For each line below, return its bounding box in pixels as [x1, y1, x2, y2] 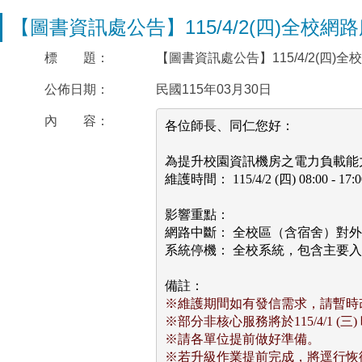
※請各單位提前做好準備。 [164, 331, 320, 346]
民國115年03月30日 [156, 82, 271, 96]
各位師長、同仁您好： [164, 118, 294, 133]
